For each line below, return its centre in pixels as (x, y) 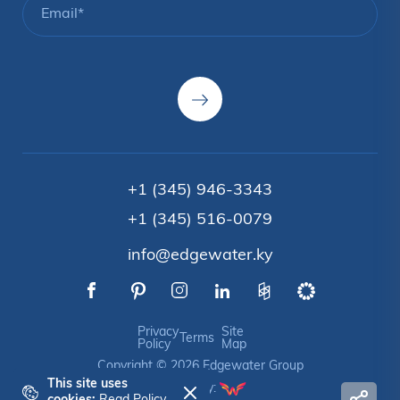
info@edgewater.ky (200, 255)
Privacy (158, 332)
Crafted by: (186, 388)
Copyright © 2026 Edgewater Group (200, 366)
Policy (154, 345)
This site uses (88, 384)
